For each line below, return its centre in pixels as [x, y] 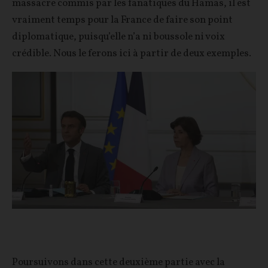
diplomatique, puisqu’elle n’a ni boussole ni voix [118, 36]
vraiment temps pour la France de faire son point [122, 20]
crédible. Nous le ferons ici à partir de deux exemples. [132, 53]
